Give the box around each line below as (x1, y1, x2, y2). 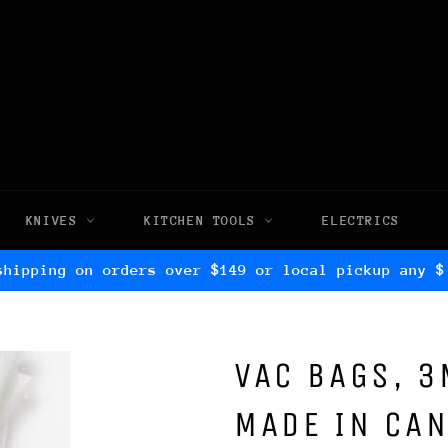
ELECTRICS (322, 213, 400, 228)
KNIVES (25, 213, 87, 228)
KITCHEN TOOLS (144, 213, 265, 228)
